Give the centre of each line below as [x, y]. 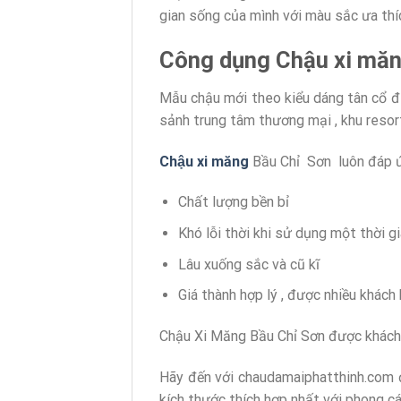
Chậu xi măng [204, 161]
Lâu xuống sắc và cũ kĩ [248, 264]
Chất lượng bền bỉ [233, 202]
